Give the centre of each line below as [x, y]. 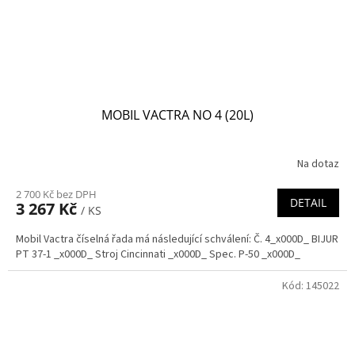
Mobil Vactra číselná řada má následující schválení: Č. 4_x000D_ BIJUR [177, 239]
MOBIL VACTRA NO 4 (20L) [177, 115]
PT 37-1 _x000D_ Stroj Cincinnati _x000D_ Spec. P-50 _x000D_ [158, 254]
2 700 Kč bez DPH [56, 194]
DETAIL [308, 202]
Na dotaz [318, 164]
